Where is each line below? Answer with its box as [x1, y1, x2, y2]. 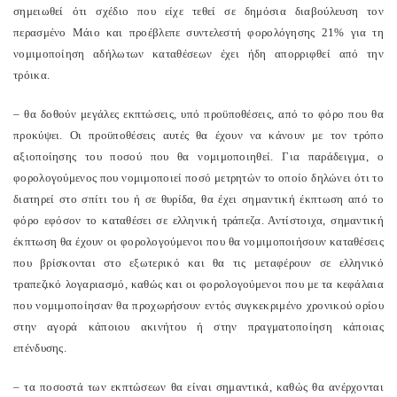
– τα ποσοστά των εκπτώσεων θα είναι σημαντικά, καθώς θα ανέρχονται [13, 380, 384, 393]
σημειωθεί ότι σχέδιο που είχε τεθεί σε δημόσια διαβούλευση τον [13, 4, 384, 18]
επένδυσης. [13, 341, 66, 354]
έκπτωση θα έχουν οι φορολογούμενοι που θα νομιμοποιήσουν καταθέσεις [13, 235, 384, 248]
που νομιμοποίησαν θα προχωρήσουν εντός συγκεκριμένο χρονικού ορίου [13, 299, 384, 312]
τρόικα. [13, 68, 51, 82]
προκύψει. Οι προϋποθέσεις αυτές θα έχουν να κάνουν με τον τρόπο [13, 128, 384, 142]
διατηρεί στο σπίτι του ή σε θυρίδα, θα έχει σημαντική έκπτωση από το [13, 192, 384, 206]
